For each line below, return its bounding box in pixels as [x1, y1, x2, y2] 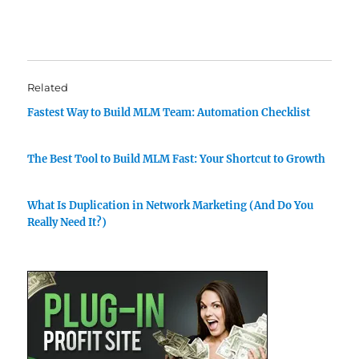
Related [27, 81, 69, 94]
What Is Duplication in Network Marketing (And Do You [27, 198, 314, 212]
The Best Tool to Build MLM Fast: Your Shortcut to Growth [27, 151, 326, 166]
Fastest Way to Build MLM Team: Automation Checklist [27, 106, 311, 119]
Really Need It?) [27, 215, 107, 229]
